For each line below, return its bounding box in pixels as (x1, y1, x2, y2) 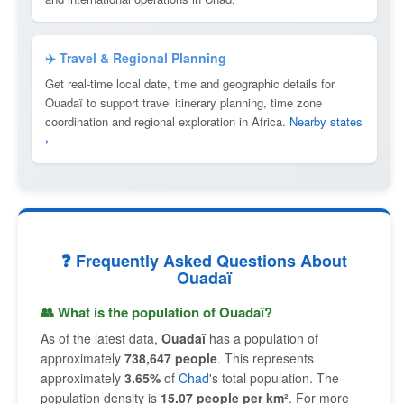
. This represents (217, 349, 314, 367)
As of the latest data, (41, 329, 161, 347)
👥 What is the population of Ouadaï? (41, 302, 272, 322)
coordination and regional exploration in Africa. (45, 113, 289, 130)
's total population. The (209, 369, 339, 387)
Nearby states (289, 113, 363, 130)
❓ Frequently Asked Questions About (61, 249, 347, 272)
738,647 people (124, 349, 217, 367)
